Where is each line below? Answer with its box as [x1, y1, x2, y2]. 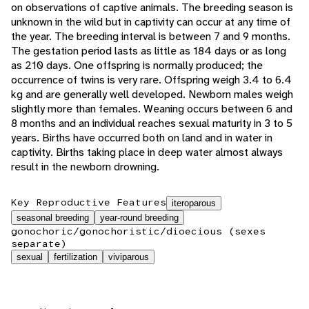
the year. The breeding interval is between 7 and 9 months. [11, 29, 290, 44]
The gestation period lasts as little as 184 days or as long [11, 43, 286, 59]
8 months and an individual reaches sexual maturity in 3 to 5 [11, 116, 292, 131]
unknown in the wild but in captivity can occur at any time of [11, 14, 290, 30]
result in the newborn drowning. [11, 159, 159, 175]
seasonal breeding [17, 212, 89, 223]
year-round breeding [100, 212, 179, 223]
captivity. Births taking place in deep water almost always [11, 145, 283, 160]
